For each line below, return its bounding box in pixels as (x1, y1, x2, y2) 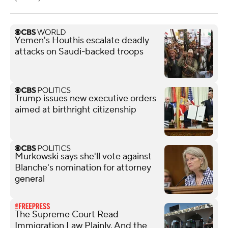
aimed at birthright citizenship (15, 103, 136, 116)
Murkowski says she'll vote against (15, 150, 152, 162)
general (15, 173, 45, 185)
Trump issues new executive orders (15, 92, 156, 104)
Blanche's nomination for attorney (15, 161, 151, 174)
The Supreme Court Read (15, 208, 119, 220)
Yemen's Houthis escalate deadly (15, 34, 149, 46)
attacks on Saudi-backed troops (15, 45, 144, 58)
